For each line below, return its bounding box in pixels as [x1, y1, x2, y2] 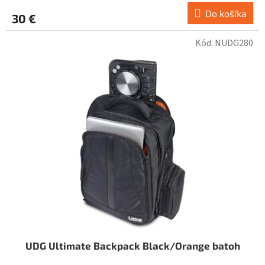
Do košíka [205, 7, 247, 19]
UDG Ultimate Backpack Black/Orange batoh [25, 239, 240, 251]
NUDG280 [215, 36, 253, 50]
